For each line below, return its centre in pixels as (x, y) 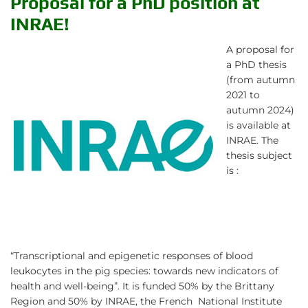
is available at (258, 125)
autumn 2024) (260, 110)
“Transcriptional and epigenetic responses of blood (132, 256)
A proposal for (260, 49)
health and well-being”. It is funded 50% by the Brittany (142, 286)
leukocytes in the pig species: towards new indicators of (144, 271)
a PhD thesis (256, 65)
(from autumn (261, 80)
